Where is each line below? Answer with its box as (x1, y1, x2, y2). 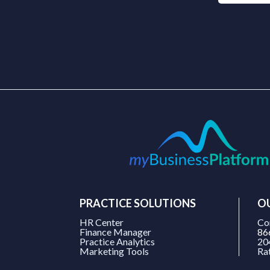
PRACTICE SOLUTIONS (80, 196, 196, 210)
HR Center (80, 216, 124, 228)
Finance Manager (80, 226, 151, 238)
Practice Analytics (80, 236, 155, 248)
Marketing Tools (80, 245, 149, 257)
